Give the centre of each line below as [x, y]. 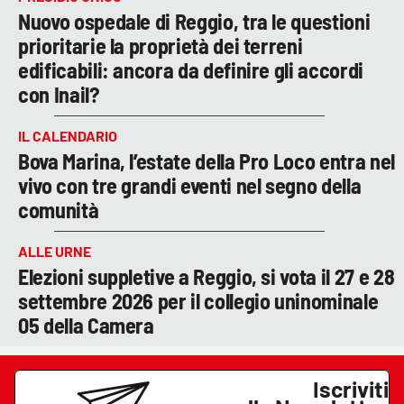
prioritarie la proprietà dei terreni [161, 46]
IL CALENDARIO [68, 136]
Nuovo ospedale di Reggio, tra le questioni [194, 22]
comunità [59, 210]
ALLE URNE [55, 252]
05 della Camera [86, 326]
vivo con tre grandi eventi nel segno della [190, 186]
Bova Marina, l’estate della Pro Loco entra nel [207, 161]
